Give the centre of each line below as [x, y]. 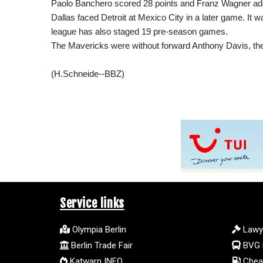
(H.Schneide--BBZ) [88, 73]
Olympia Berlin [98, 229]
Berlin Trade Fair [101, 245]
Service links [92, 203]
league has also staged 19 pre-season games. [139, 31]
